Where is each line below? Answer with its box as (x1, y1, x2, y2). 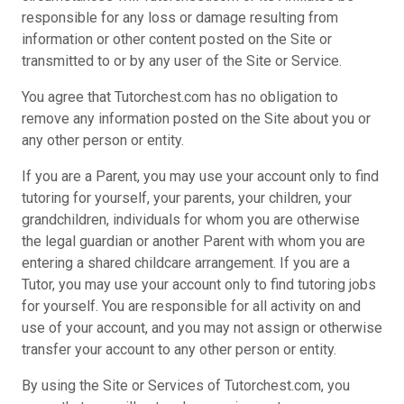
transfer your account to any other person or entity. (22, 341, 336, 358)
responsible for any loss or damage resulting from (22, 9, 338, 26)
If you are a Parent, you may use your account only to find (22, 168, 379, 185)
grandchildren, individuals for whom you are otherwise (22, 211, 360, 228)
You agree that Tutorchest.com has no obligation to (22, 88, 338, 106)
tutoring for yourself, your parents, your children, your (22, 189, 352, 207)
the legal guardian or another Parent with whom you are (22, 233, 365, 250)
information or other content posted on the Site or (22, 31, 332, 48)
